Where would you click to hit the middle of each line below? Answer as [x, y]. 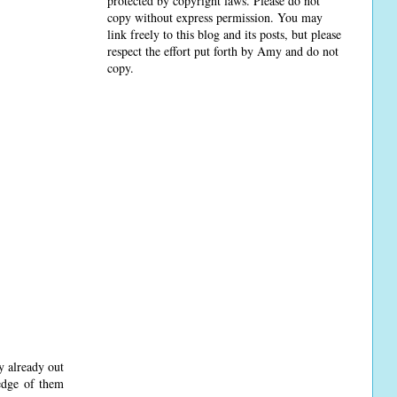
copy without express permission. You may [215, 18]
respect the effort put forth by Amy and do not [223, 51]
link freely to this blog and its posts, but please [224, 35]
